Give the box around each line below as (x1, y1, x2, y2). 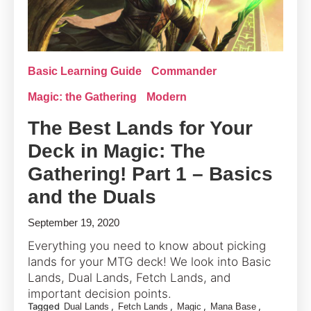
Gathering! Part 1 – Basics (28, 162, 273, 185)
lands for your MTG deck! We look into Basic (28, 254, 271, 269)
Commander (151, 65, 217, 77)
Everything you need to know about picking (28, 238, 266, 253)
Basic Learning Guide (28, 65, 142, 77)
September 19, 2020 (28, 216, 119, 228)
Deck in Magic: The (28, 140, 205, 162)
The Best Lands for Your (28, 117, 253, 139)
